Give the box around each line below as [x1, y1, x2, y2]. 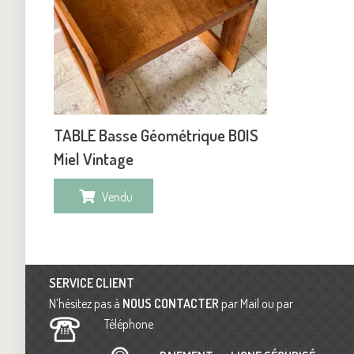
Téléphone [104, 316, 156, 333]
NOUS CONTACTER [122, 296, 219, 312]
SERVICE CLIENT [49, 275, 134, 292]
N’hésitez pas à [49, 296, 122, 312]
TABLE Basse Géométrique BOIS [54, 124, 258, 145]
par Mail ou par [219, 296, 293, 312]
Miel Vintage [54, 148, 134, 169]
